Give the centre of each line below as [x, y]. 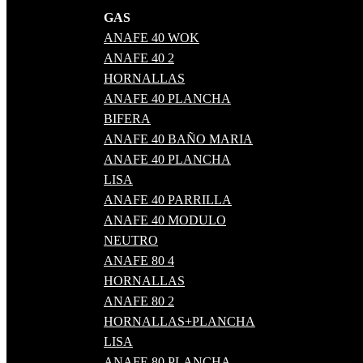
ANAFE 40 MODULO [165, 220]
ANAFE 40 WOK [152, 38]
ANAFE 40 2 [139, 58]
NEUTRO [131, 241]
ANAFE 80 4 [139, 261]
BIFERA [127, 119]
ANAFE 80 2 [139, 301]
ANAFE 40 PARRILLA [168, 200]
